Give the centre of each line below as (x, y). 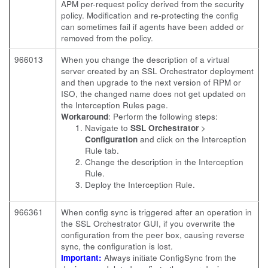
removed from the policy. (107, 38)
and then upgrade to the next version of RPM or (151, 82)
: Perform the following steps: (163, 116)
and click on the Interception (192, 139)
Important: (81, 258)
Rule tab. (102, 150)
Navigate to (108, 128)
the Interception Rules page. (115, 105)
